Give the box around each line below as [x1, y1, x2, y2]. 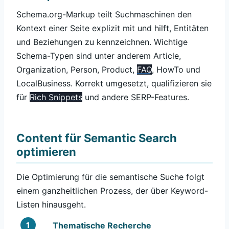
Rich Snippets [30, 92, 82, 103]
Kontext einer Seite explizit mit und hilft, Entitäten [16, 23, 209, 34]
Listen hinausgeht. [16, 199, 86, 210]
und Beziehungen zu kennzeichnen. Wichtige [16, 37, 188, 48]
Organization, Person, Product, [16, 64, 137, 75]
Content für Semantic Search [16, 131, 177, 145]
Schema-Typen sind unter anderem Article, [16, 51, 181, 61]
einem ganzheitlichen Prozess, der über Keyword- [16, 185, 208, 196]
